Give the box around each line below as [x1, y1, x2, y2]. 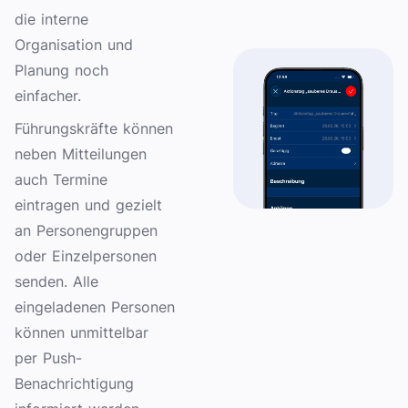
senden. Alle [15, 271, 98, 291]
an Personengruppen [15, 220, 158, 240]
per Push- [15, 348, 82, 367]
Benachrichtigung [15, 373, 134, 393]
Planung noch [15, 60, 108, 79]
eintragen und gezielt [15, 195, 162, 214]
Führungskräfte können [15, 118, 173, 138]
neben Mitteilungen [15, 144, 147, 163]
